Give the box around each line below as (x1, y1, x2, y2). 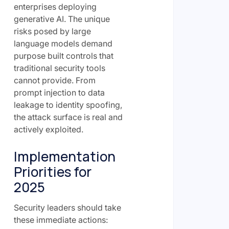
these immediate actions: (13, 215, 108, 225)
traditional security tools (13, 63, 105, 73)
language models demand (13, 38, 112, 49)
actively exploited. (13, 124, 83, 134)
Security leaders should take (13, 202, 121, 213)
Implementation (13, 147, 116, 166)
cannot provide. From (13, 75, 96, 85)
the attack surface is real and (13, 112, 123, 122)
